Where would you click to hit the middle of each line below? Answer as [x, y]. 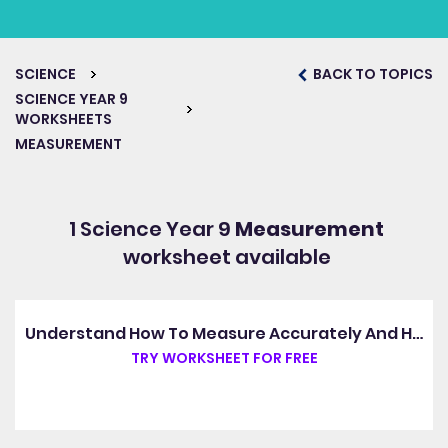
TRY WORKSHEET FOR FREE [224, 358]
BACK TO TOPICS [371, 74]
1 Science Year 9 [152, 229]
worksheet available [226, 257]
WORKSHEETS [63, 119]
